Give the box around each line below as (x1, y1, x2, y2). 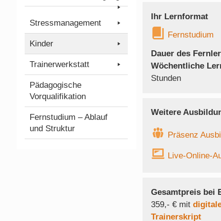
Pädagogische (30, 80, 82, 90)
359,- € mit (150, 200, 193, 210)
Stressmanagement (30, 18, 102, 28)
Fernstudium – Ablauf (30, 112, 108, 122)
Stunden (150, 73, 181, 83)
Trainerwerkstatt (30, 59, 90, 69)
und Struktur (30, 123, 75, 133)
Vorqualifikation (30, 91, 86, 101)
